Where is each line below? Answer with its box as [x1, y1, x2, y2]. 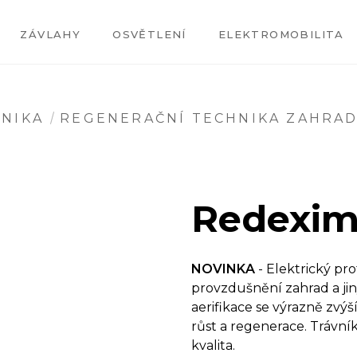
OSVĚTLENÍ [112, 28, 186, 41]
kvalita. [191, 338, 235, 353]
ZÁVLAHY [20, 28, 81, 41]
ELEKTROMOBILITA [218, 28, 344, 41]
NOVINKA [191, 261, 255, 277]
